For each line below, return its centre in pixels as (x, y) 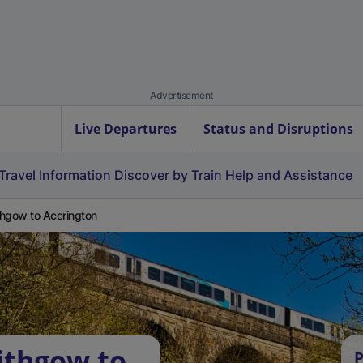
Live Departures (126, 129)
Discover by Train (168, 175)
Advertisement (181, 95)
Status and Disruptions (278, 129)
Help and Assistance (289, 175)
